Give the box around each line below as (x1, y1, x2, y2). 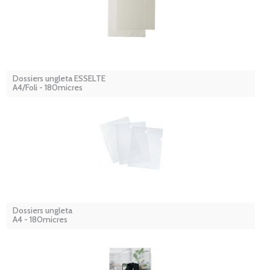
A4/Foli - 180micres (13, 82, 83, 93)
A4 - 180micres (13, 214, 67, 225)
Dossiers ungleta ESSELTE (13, 73, 105, 84)
